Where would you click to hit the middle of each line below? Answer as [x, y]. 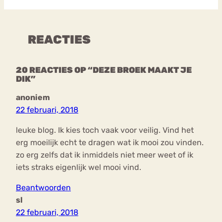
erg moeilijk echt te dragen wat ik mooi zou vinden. [110, 143]
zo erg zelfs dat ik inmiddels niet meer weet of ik [105, 155]
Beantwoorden [43, 188]
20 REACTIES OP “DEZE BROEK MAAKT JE [104, 70]
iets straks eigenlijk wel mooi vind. [79, 167]
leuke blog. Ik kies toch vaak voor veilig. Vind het [105, 130]
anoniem [33, 98]
